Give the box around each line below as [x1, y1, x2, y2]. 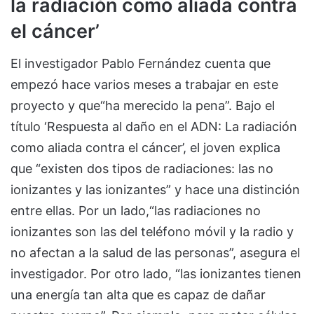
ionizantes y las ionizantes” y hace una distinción [11, 182, 300, 198]
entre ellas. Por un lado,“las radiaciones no [11, 203, 261, 219]
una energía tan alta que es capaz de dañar [11, 287, 266, 303]
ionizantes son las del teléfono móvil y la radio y [11, 224, 294, 240]
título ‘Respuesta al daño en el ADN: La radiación [11, 119, 297, 135]
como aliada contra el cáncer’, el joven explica [11, 140, 280, 156]
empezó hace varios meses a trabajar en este [11, 77, 278, 93]
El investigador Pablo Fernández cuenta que [11, 56, 271, 71]
